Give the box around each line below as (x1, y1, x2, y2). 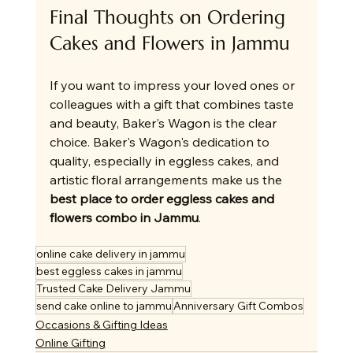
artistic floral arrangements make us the (49, 172, 285, 188)
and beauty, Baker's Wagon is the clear (49, 115, 280, 132)
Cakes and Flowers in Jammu (49, 32, 290, 56)
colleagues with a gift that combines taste (49, 96, 297, 113)
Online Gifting (35, 336, 106, 351)
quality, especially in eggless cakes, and (49, 153, 282, 169)
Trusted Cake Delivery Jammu (35, 281, 191, 296)
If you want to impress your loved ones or (49, 77, 298, 94)
